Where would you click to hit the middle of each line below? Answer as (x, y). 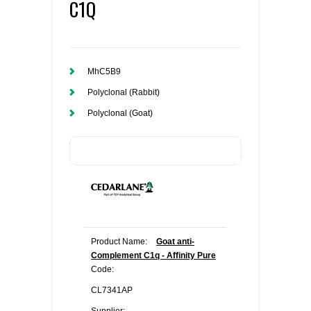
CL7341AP (112, 290)
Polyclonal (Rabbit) (124, 92)
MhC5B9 (104, 72)
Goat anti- (175, 242)
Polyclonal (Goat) (120, 113)
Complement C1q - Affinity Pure (153, 255)
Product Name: (119, 242)
